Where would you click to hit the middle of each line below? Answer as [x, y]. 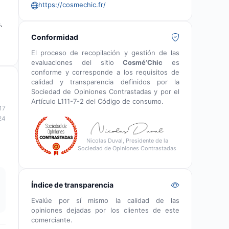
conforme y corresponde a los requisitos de [105, 72]
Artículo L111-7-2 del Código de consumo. [97, 101]
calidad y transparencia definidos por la [105, 82]
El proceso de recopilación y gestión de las [105, 52]
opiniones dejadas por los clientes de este [105, 210]
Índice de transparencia [72, 185]
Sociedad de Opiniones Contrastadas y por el [105, 91]
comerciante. [52, 220]
